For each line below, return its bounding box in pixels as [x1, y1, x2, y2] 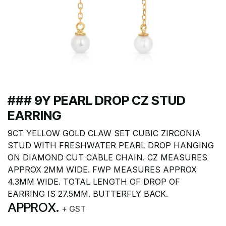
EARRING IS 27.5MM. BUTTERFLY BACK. [8, 189, 168, 199]
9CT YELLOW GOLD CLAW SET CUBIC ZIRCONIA [8, 128, 201, 138]
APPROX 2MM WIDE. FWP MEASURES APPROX [8, 164, 197, 175]
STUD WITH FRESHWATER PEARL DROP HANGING [8, 140, 214, 150]
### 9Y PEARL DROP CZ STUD [8, 93, 186, 108]
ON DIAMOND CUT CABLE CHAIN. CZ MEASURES [8, 152, 207, 162]
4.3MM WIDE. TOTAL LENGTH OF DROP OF [8, 177, 180, 187]
